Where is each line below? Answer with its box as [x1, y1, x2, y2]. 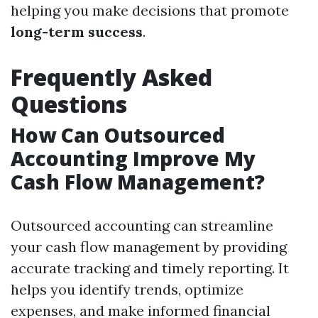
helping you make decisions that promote [11, 1, 289, 20]
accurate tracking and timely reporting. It [11, 259, 289, 278]
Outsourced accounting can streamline [11, 216, 273, 235]
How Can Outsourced [11, 121, 225, 149]
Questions [11, 89, 127, 120]
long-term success [11, 23, 143, 41]
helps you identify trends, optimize [11, 280, 243, 299]
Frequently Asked [11, 62, 212, 93]
